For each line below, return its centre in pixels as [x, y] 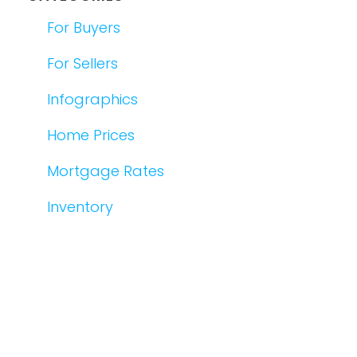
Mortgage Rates [105, 171]
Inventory [80, 206]
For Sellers [82, 63]
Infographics [92, 99]
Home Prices [90, 135]
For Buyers [83, 27]
